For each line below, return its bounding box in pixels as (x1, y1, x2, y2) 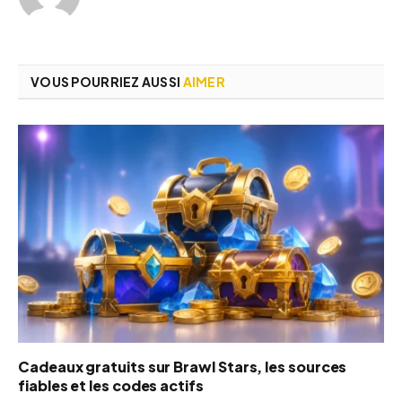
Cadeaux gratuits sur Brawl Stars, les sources (18, 356, 347, 376)
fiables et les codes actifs (18, 375, 204, 395)
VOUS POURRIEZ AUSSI (31, 73, 183, 90)
